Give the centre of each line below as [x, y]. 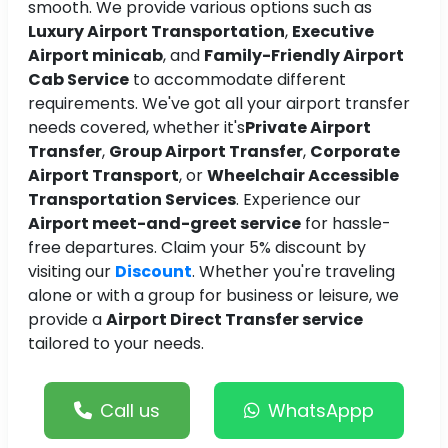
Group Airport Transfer [206, 152]
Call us [130, 411]
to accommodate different [237, 80]
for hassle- [346, 224]
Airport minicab [95, 56]
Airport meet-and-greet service [164, 224]
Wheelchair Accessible [303, 176]
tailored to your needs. [116, 344]
